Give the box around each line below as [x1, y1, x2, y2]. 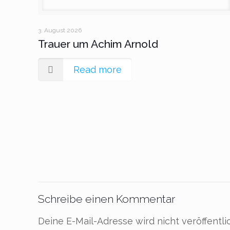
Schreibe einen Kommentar [38, 192, 176, 205]
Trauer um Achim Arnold [38, 37, 159, 50]
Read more [73, 64, 122, 75]
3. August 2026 [38, 26, 82, 34]
